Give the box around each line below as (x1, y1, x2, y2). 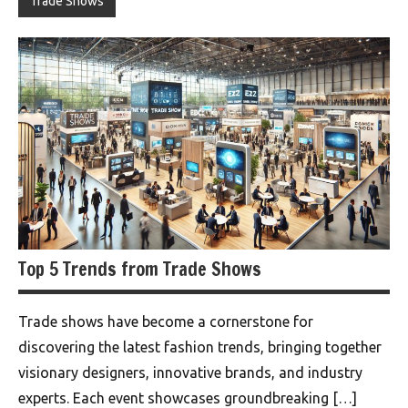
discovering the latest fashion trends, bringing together (18, 338, 382, 355)
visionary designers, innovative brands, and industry (18, 363, 362, 381)
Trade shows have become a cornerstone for (18, 312, 313, 330)
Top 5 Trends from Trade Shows (18, 255, 261, 282)
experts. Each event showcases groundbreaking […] (18, 389, 357, 406)
